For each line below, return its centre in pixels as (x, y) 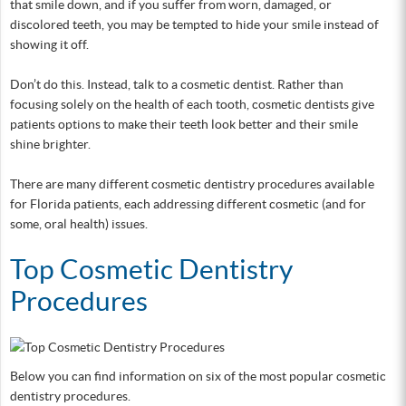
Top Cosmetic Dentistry (151, 269)
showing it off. (49, 44)
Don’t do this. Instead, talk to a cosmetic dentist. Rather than (177, 84)
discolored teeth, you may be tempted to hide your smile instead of (194, 24)
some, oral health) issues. (79, 224)
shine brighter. (50, 144)
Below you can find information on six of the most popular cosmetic (198, 376)
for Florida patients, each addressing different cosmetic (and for (188, 204)
